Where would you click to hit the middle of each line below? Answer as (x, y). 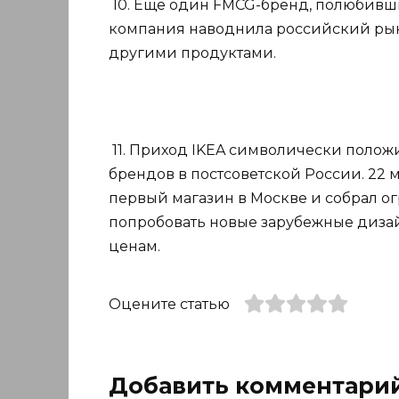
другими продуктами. (192, 53)
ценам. (134, 246)
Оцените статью (169, 304)
